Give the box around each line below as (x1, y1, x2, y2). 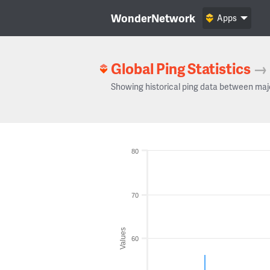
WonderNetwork (111, 10, 195, 25)
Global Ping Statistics (111, 58, 251, 78)
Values (119, 227, 127, 250)
